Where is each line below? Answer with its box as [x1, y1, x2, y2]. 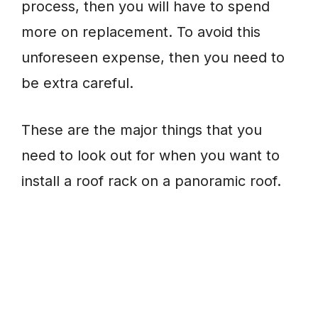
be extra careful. [21, 75, 133, 92]
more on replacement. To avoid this [21, 23, 261, 41]
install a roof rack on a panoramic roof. [21, 172, 281, 190]
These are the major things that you [21, 121, 262, 139]
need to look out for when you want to [21, 147, 280, 165]
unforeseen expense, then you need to [21, 49, 285, 67]
